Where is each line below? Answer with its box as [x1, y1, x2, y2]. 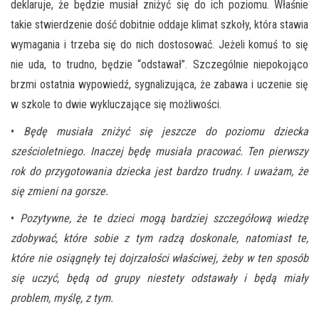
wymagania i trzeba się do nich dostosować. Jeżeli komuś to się [11, 37, 308, 51]
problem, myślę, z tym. [11, 291, 113, 305]
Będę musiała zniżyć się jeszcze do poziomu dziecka [23, 124, 308, 138]
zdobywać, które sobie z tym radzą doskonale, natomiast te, [11, 231, 308, 245]
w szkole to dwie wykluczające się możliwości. [11, 97, 221, 111]
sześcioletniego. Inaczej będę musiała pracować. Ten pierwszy [11, 144, 308, 158]
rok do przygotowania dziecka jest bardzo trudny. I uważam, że [11, 164, 308, 178]
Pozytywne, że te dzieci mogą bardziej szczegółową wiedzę [19, 211, 308, 225]
